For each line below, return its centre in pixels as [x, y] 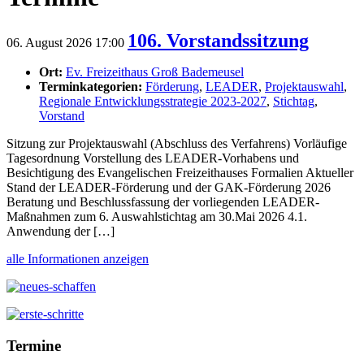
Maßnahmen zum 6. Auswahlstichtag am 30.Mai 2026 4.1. [157, 216]
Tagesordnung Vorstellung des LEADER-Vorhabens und [153, 158]
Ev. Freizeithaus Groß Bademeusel [155, 71]
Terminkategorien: [91, 86]
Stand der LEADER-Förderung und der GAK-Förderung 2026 [169, 187]
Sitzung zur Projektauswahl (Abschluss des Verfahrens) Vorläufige [177, 143]
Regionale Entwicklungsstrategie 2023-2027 [153, 101]
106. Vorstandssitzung [218, 40]
